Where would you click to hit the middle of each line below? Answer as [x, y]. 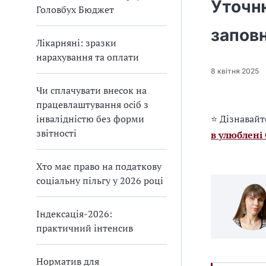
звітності [56, 133]
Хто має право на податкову [99, 166]
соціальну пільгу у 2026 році [100, 180]
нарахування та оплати [88, 57]
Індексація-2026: [74, 214]
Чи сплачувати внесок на [91, 90]
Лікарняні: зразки [76, 43]
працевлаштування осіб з [92, 104]
